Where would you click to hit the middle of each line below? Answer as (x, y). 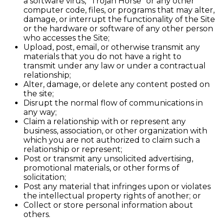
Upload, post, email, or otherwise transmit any (112, 47)
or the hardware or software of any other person (118, 29)
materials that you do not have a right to (102, 56)
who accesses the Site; (66, 38)
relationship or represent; (73, 149)
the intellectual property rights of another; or (112, 196)
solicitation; (45, 177)
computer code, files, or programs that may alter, (119, 10)
